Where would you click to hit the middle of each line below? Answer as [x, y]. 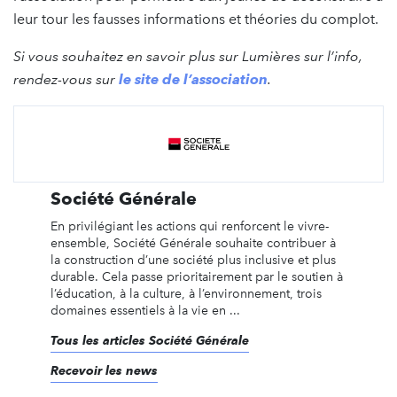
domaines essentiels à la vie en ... [145, 310]
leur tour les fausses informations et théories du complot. [196, 19]
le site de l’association [193, 79]
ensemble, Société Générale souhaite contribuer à [193, 243]
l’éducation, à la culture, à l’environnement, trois [186, 293]
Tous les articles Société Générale [149, 340]
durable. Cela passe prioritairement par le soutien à [196, 276]
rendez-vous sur [66, 79]
